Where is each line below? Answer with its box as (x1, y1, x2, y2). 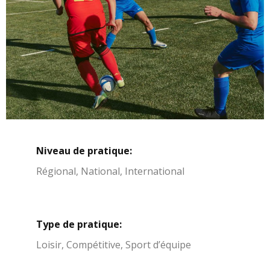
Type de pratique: (36, 217, 122, 231)
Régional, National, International (36, 164, 184, 178)
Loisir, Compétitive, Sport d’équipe (36, 237, 191, 251)
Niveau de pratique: (36, 143, 132, 157)
